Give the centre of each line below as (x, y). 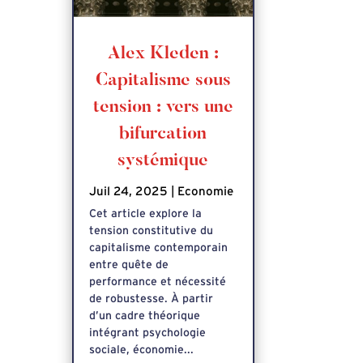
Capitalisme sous (163, 81)
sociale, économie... (142, 350)
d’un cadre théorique (145, 316)
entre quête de (129, 265)
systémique (163, 161)
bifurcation (163, 134)
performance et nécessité (158, 282)
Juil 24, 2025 (129, 191)
